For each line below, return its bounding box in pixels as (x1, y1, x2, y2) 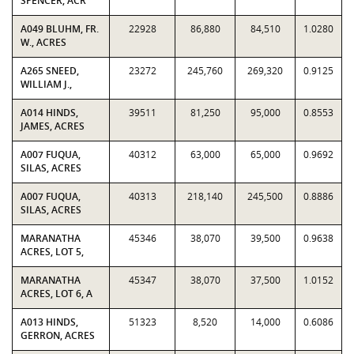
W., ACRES (21, 36, 66, 49)
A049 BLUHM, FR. (21, 22, 99, 36)
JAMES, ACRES (21, 119, 85, 133)
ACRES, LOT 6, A (21, 287, 92, 300)
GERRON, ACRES (21, 329, 95, 342)
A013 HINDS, (21, 315, 78, 329)
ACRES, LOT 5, (21, 245, 84, 258)
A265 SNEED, (21, 64, 79, 77)
